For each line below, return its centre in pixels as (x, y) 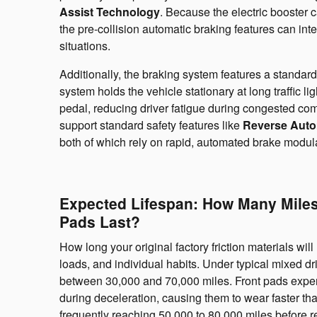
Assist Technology (110, 12)
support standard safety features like (151, 125)
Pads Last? (100, 222)
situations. (85, 46)
